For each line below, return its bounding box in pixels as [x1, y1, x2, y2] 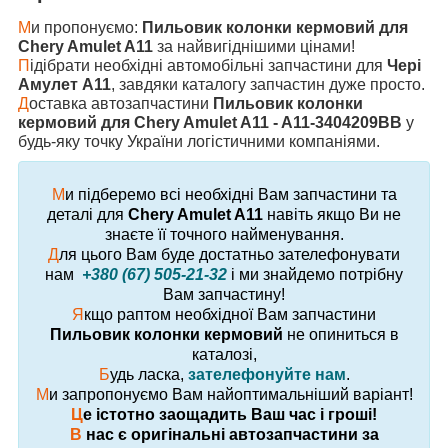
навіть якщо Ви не [263, 206, 401, 224]
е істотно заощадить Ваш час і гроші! [83, 406, 377, 424]
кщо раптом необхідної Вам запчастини [84, 306, 376, 324]
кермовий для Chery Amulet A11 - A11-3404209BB [18, 114, 402, 132]
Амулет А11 [18, 76, 111, 94]
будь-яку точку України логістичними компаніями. [18, 133, 380, 151]
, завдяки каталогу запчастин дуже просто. [111, 76, 425, 94]
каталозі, [191, 346, 257, 364]
